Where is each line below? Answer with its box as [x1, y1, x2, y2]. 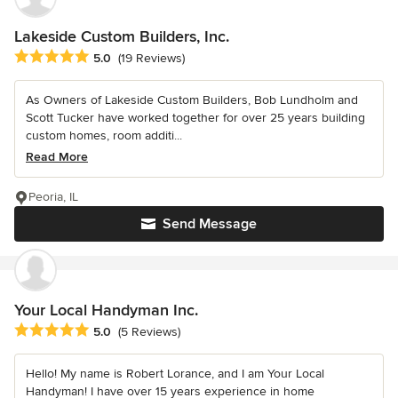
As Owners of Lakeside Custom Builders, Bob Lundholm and [26, 92, 358, 107]
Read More [26, 148, 88, 164]
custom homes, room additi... [26, 127, 182, 143]
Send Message [163, 214, 257, 233]
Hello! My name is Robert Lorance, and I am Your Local [26, 366, 324, 382]
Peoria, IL [28, 188, 78, 204]
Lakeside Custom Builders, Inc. [14, 26, 229, 46]
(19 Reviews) [118, 51, 185, 67]
